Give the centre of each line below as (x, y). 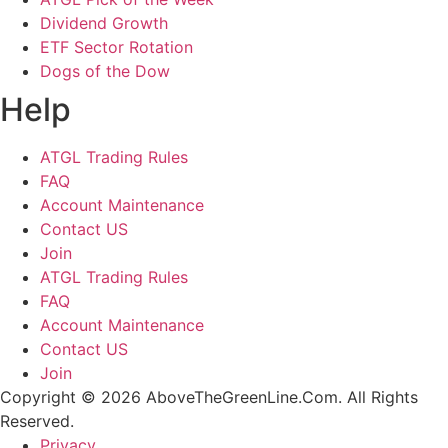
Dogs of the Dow (105, 70)
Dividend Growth (104, 22)
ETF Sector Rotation (116, 46)
